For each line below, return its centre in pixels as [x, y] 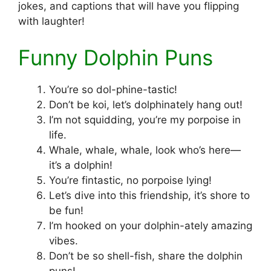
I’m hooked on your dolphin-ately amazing [151, 225]
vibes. [64, 240]
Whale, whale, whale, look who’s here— [145, 150]
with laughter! [51, 21]
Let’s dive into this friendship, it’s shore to [149, 195]
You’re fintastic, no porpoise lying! [130, 180]
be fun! [66, 210]
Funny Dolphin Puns [116, 57]
